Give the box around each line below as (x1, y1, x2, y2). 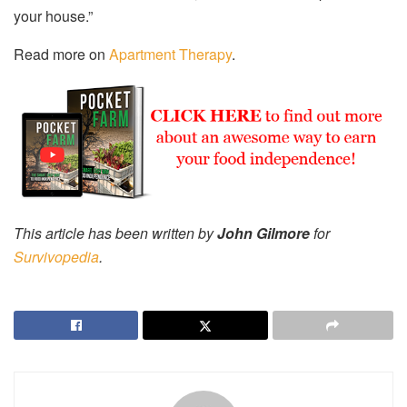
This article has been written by (14, 223, 217, 244)
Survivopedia (14, 246, 99, 268)
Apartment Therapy (109, 44, 232, 65)
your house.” (14, 5, 93, 27)
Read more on (14, 44, 109, 65)
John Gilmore (217, 223, 310, 244)
